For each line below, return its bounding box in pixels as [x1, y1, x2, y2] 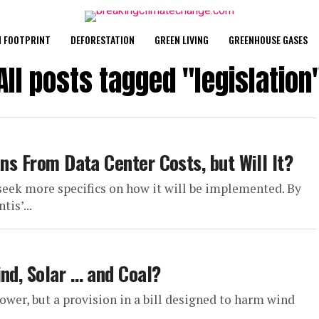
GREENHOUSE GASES [228, 32, 308, 47]
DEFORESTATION [70, 32, 135, 47]
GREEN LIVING [154, 32, 209, 47]
